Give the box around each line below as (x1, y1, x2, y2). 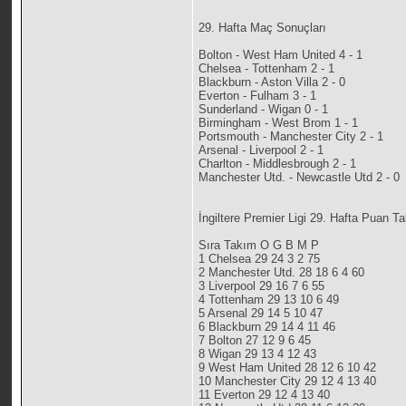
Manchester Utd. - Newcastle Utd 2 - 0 (198, 170, 401, 185)
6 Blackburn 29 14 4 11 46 (198, 320, 336, 334)
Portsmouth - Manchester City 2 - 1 (198, 130, 384, 144)
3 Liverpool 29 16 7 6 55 (198, 279, 325, 294)
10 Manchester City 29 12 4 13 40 (198, 374, 377, 389)
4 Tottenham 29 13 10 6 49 (198, 293, 340, 307)
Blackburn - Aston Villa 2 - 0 (198, 75, 346, 90)
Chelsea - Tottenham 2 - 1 (198, 62, 335, 76)
